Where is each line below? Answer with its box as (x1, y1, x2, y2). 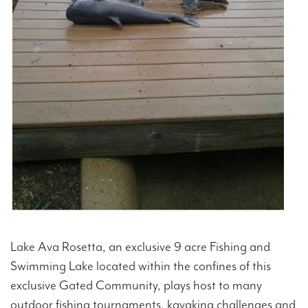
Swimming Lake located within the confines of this (10, 257, 271, 274)
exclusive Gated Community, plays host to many (10, 276, 262, 294)
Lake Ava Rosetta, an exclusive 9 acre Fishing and (10, 238, 270, 255)
